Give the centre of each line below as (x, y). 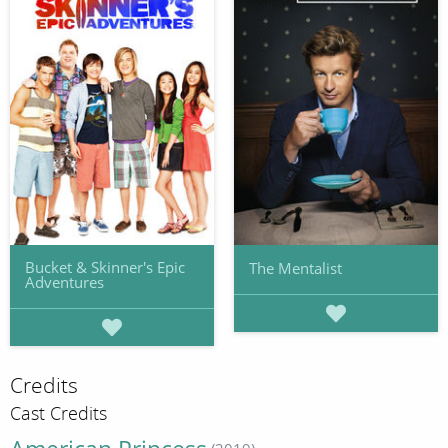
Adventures (64, 282)
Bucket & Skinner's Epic (105, 267)
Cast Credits (58, 413)
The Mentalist (295, 268)
